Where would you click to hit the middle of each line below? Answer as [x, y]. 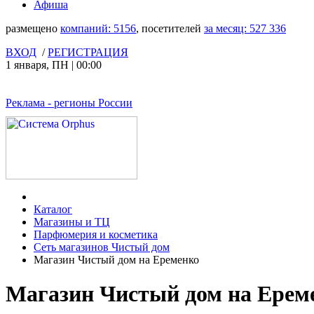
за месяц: [227, 28]
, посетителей [170, 28]
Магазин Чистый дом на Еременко [116, 260]
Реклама [25, 103]
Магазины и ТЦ [72, 222]
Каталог [53, 209]
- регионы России [89, 103]
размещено [33, 28]
